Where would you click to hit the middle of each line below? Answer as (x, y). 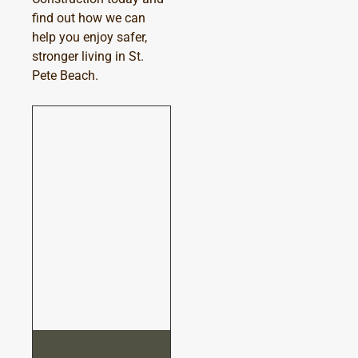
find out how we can (89, 18)
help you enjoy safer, (89, 37)
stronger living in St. (88, 56)
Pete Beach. (65, 75)
